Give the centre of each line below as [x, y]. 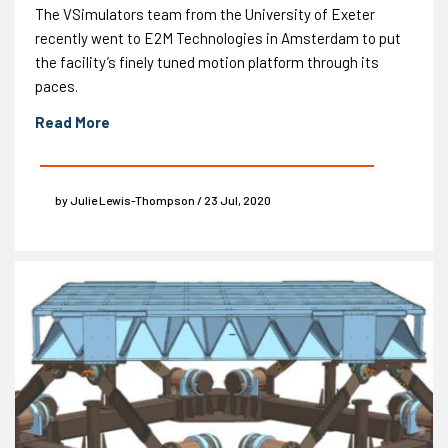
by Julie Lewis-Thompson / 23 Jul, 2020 [163, 199]
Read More [72, 121]
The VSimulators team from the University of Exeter [205, 13]
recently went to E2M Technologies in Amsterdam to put [218, 37]
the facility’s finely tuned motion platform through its [207, 61]
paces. [56, 85]
